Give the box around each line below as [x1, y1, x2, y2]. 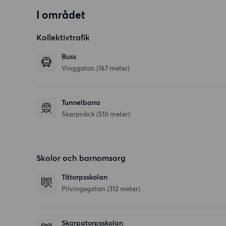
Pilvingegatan [62, 185, 107, 193]
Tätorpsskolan [62, 173, 107, 182]
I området [36, 9, 85, 22]
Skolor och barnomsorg [36, 153, 126, 163]
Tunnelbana [62, 98, 100, 107]
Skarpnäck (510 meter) [62, 110, 130, 119]
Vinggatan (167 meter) [62, 64, 130, 73]
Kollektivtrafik [36, 32, 90, 43]
